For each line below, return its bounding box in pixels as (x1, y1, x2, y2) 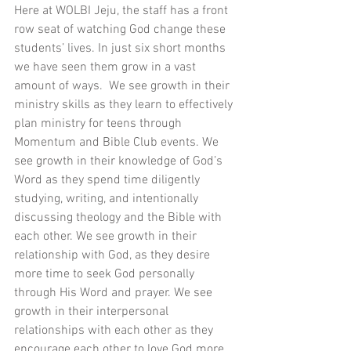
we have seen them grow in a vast (14, 60, 199, 76)
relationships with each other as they (14, 323, 216, 339)
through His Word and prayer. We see (14, 285, 215, 302)
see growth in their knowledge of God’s (14, 154, 226, 170)
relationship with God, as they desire (14, 248, 213, 264)
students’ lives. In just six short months (14, 41, 229, 57)
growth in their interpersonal (14, 304, 172, 320)
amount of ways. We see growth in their (14, 78, 233, 95)
